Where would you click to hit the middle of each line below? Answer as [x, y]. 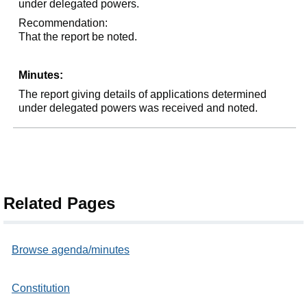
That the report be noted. [78, 37]
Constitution [41, 288]
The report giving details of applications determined [143, 94]
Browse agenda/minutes [71, 250]
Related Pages [59, 203]
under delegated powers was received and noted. [138, 108]
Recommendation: [63, 23]
